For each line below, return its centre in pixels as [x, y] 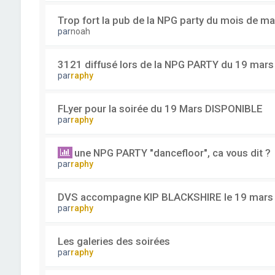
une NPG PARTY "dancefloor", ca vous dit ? [172, 153]
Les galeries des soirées [114, 241]
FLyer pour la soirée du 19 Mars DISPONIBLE [160, 109]
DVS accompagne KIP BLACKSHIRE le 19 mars [165, 197]
